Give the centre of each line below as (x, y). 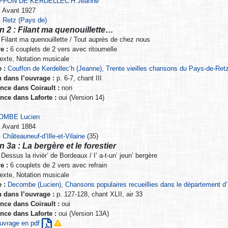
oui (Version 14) (80, 98)
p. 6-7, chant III (78, 78)
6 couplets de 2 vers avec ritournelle (62, 49)
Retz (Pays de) (25, 20)
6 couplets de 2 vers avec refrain (57, 165)
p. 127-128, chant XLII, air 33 (98, 194)
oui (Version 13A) (82, 214)
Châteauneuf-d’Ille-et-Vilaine (44, 136)
